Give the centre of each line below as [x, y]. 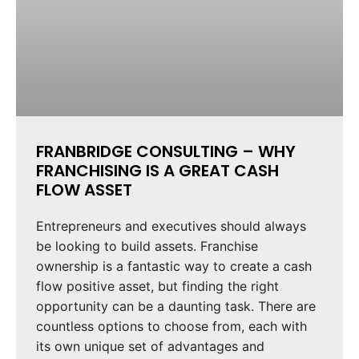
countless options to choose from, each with [171, 326]
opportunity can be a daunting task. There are [176, 306]
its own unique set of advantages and [150, 346]
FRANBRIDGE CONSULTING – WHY [166, 151]
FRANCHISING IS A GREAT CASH [157, 170]
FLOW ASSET [84, 190]
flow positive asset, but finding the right [157, 286]
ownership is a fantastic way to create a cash [174, 266]
